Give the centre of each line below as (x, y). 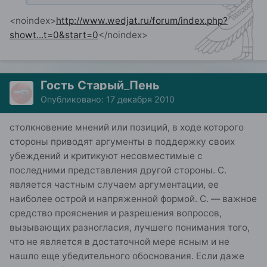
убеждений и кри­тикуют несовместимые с (106, 156)
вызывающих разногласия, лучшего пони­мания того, (130, 228)
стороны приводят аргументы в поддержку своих (122, 142)
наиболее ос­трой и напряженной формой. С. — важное (133, 199)
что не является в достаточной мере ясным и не (119, 242)
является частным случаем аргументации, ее (114, 185)
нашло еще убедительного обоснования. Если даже (127, 256)
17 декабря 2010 (140, 100)
